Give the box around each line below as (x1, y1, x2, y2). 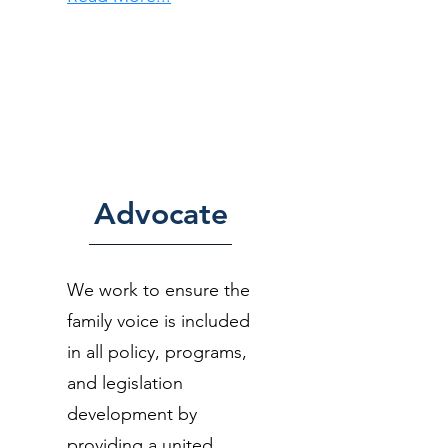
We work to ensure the (67, 279, 250, 301)
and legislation (67, 372, 183, 394)
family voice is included (67, 310, 250, 332)
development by (67, 403, 197, 425)
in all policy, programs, (67, 341, 247, 363)
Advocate (93, 196, 228, 232)
